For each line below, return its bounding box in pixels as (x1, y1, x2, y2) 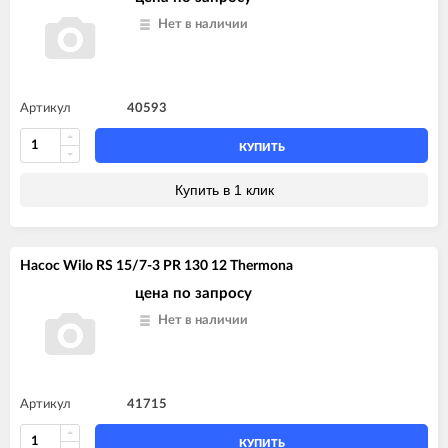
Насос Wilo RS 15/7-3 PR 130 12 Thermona (20, 258, 293, 273)
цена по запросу (135, 285, 252, 301)
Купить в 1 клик (174, 181, 274, 198)
